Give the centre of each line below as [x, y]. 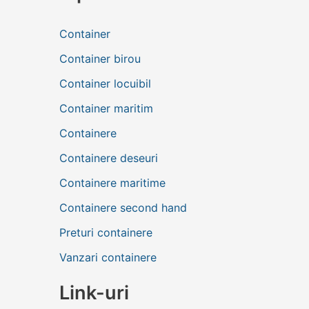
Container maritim [106, 108]
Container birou [100, 58]
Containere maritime [112, 182]
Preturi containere [106, 232]
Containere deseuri [109, 158]
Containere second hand [123, 207]
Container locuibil [105, 83]
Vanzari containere [108, 257]
